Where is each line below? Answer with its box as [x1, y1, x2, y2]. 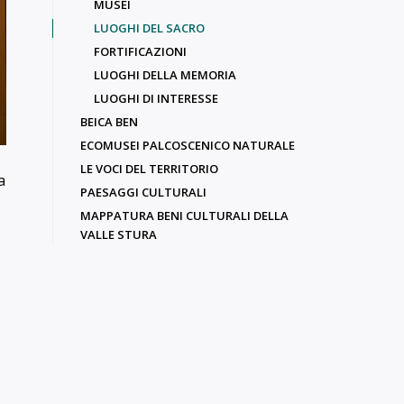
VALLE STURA [80, 226, 157, 243]
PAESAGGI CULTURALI [80, 184, 207, 200]
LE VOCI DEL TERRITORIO [80, 161, 218, 177]
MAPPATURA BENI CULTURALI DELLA [80, 207, 289, 224]
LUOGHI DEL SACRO [94, 20, 205, 36]
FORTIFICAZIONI [94, 43, 187, 60]
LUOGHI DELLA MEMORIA [94, 67, 236, 83]
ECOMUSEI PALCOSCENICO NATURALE [80, 137, 295, 153]
